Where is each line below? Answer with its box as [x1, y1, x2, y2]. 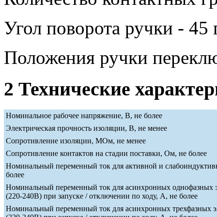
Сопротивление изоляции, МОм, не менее [6, 136, 146, 145]
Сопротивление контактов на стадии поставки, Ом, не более [6, 149, 207, 157]
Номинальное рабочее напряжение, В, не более [6, 111, 162, 120]
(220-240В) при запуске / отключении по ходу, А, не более [6, 191, 198, 200]
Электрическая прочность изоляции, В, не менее [6, 124, 167, 132]
